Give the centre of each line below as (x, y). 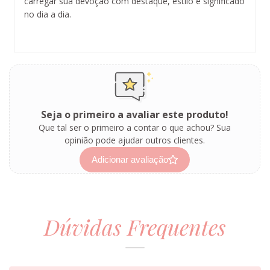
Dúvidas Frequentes (135, 227)
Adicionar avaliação (130, 160)
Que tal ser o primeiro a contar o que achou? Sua (135, 128)
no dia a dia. (48, 14)
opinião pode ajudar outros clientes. (135, 140)
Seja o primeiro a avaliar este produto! (135, 115)
